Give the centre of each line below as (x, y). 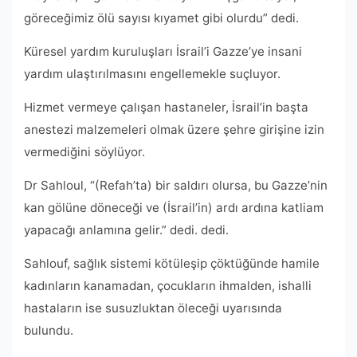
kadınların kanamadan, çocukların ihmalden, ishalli (168, 286)
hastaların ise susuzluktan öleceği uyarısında (153, 308)
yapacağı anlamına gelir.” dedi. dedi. (126, 230)
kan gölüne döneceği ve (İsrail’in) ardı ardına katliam (174, 208)
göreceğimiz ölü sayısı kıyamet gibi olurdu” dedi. (161, 18)
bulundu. (49, 331)
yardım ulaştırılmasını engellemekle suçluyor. (152, 74)
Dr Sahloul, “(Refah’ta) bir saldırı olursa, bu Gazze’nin (176, 186)
